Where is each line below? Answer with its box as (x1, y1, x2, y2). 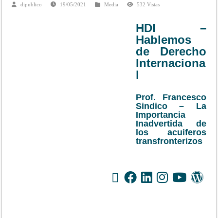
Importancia (136, 110, 186, 120)
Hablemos (136, 33, 192, 47)
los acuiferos (136, 127, 206, 138)
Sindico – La (136, 101, 206, 111)
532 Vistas (137, 1, 160, 8)
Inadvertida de (136, 119, 206, 129)
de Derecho (136, 45, 206, 58)
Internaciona (136, 56, 206, 70)
